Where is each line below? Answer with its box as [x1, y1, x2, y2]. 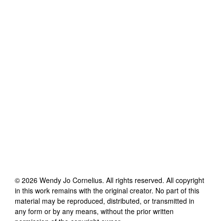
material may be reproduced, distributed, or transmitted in [15, 195, 194, 206]
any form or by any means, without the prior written [15, 206, 174, 216]
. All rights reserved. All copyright [102, 175, 204, 185]
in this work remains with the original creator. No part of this [15, 185, 199, 195]
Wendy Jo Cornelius [39, 175, 102, 185]
